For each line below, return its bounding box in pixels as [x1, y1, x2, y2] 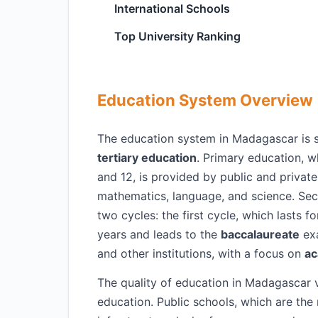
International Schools [114, 1, 230, 16]
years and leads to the [97, 227, 221, 241]
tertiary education [97, 150, 197, 165]
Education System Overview [97, 91, 313, 109]
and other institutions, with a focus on [97, 246, 305, 261]
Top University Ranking [114, 29, 241, 43]
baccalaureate [221, 227, 300, 241]
